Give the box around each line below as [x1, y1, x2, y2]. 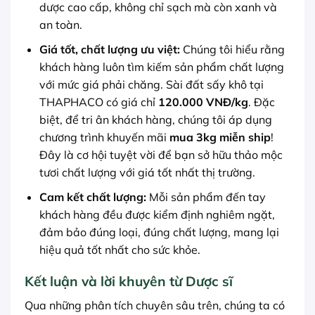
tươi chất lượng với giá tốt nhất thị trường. [39, 165, 255, 180]
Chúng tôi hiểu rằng [179, 42, 285, 57]
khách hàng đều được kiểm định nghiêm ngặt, [39, 207, 275, 221]
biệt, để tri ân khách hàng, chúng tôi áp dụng [39, 112, 272, 127]
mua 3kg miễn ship [169, 130, 271, 145]
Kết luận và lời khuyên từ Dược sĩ [25, 273, 233, 290]
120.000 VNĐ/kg [157, 95, 248, 110]
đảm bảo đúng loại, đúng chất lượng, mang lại [39, 224, 279, 239]
